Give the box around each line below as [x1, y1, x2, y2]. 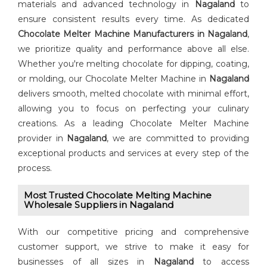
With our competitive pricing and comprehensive [18, 226, 249, 238]
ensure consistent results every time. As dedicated [18, 14, 249, 25]
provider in [18, 133, 67, 144]
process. [18, 163, 52, 174]
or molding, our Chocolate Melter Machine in [18, 73, 209, 85]
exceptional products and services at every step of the [18, 148, 249, 159]
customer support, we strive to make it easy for [18, 241, 249, 253]
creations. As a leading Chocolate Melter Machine [18, 118, 249, 129]
